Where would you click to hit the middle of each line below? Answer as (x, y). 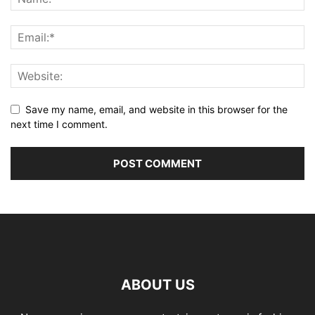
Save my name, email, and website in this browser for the (156, 110)
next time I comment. (59, 124)
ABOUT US (157, 285)
